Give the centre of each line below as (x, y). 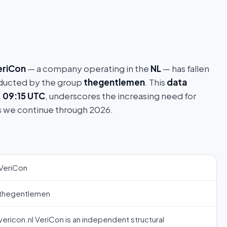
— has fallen (185, 68)
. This (156, 82)
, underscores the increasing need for (121, 96)
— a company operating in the (88, 68)
